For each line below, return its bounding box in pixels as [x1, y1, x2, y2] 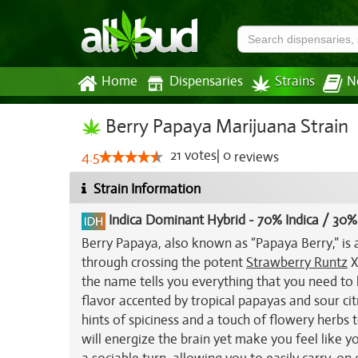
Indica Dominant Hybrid [105, 212, 249, 229]
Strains [275, 74, 315, 89]
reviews [231, 149, 279, 165]
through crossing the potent [82, 254, 246, 271]
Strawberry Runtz [246, 254, 348, 271]
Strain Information [90, 181, 201, 197]
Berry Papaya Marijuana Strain [101, 114, 348, 138]
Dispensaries [169, 74, 243, 89]
